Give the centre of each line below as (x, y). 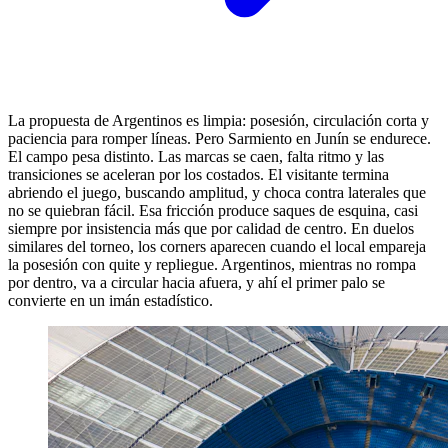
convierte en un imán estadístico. (110, 300)
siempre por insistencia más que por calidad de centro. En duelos (211, 228)
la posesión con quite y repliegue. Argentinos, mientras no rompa (212, 264)
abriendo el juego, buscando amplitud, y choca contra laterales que (217, 192)
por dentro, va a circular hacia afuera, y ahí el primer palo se (196, 282)
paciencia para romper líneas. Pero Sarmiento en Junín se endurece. (219, 138)
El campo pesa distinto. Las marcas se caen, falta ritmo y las (196, 156)
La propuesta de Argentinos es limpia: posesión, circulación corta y (218, 120)
